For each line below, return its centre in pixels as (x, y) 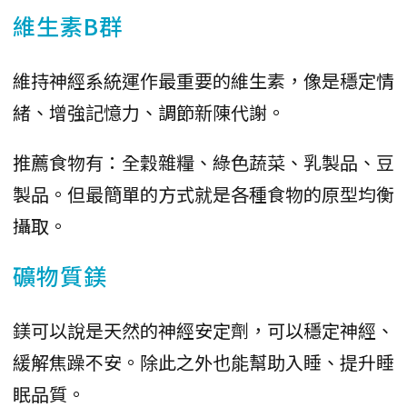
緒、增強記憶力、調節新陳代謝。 (149, 112)
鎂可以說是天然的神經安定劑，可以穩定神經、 (203, 330)
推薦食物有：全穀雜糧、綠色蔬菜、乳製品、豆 (203, 162)
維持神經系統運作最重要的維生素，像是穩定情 (203, 80)
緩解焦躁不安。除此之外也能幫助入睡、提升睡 (203, 362)
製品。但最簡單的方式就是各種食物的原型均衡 (203, 194)
